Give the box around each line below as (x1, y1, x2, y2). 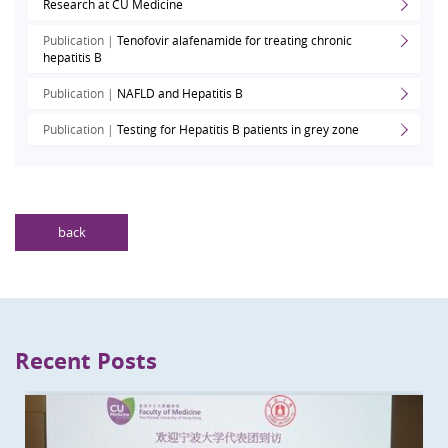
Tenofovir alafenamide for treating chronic (117, 31, 353, 48)
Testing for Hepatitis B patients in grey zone (117, 120, 360, 137)
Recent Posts (15, 344, 157, 376)
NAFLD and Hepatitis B (117, 84, 244, 101)
